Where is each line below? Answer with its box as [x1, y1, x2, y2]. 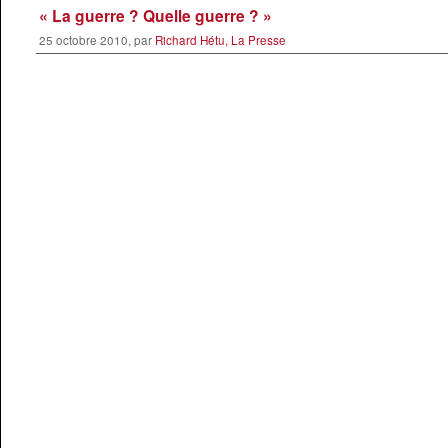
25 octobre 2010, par [38, 31, 155, 48]
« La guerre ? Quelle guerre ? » [38, 3, 272, 27]
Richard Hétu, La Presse [154, 31, 286, 48]
